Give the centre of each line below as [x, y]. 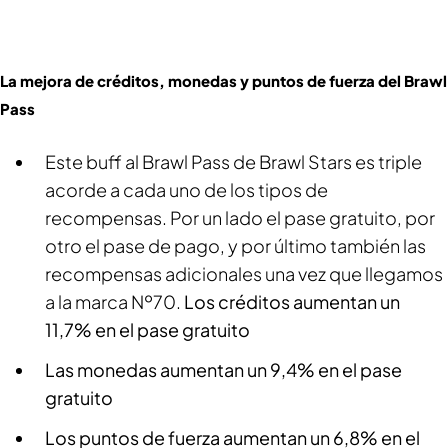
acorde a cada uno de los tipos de [186, 189]
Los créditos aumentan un [292, 301]
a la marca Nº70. [114, 301]
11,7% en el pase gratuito [147, 329]
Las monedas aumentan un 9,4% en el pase [223, 369]
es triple [387, 161]
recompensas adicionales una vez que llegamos [244, 273]
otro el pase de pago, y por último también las [235, 245]
